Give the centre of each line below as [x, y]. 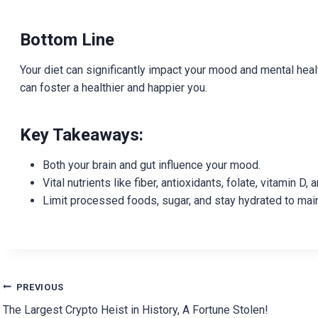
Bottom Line [67, 39]
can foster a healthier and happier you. [113, 87]
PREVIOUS [40, 287]
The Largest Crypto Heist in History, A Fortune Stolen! [135, 309]
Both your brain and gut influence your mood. [151, 165]
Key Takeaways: [81, 135]
